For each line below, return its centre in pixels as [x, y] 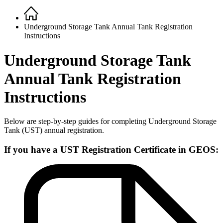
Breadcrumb [37, 23]
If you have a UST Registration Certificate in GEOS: [111, 149]
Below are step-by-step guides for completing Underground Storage [110, 121]
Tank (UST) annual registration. [55, 130]
